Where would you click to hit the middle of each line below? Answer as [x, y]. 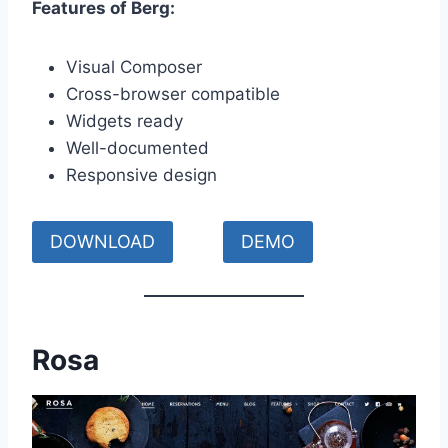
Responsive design [141, 174]
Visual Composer [134, 66]
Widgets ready [124, 120]
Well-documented [137, 147]
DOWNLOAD [102, 241]
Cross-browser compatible [173, 93]
